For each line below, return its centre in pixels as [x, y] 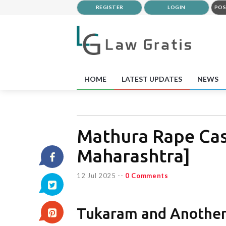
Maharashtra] [133, 155]
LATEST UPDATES [152, 79]
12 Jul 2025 [96, 175]
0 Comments [147, 175]
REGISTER [109, 7]
